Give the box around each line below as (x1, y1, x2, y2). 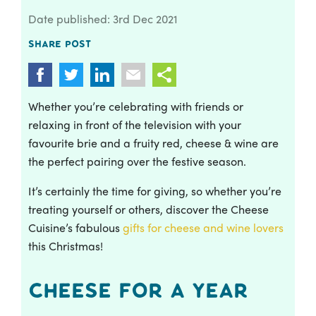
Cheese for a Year (28, 279, 248, 301)
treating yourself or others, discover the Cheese (28, 200, 269, 217)
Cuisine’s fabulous (28, 219, 123, 236)
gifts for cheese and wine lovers (123, 219, 284, 236)
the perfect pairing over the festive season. (28, 152, 246, 169)
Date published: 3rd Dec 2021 (28, 10, 178, 27)
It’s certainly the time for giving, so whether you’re (28, 182, 281, 199)
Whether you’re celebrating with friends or (28, 97, 243, 114)
